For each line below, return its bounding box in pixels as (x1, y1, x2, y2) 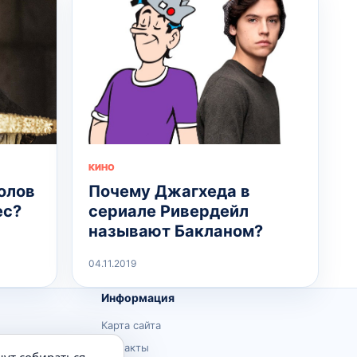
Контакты (100, 340, 149, 354)
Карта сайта (100, 318, 161, 331)
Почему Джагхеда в (88, 181, 250, 201)
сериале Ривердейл (88, 201, 249, 221)
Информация (100, 290, 175, 304)
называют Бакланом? (88, 221, 263, 241)
